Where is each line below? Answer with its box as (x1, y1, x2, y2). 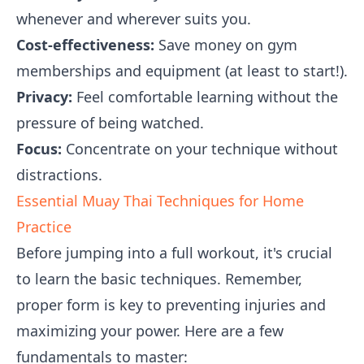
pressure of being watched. (16, 113, 204, 132)
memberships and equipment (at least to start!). (16, 61, 348, 80)
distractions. (16, 165, 102, 184)
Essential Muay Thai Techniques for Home (16, 191, 304, 210)
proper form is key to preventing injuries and (16, 295, 326, 314)
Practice (16, 217, 71, 236)
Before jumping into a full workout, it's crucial (16, 243, 332, 262)
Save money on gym (154, 35, 297, 54)
